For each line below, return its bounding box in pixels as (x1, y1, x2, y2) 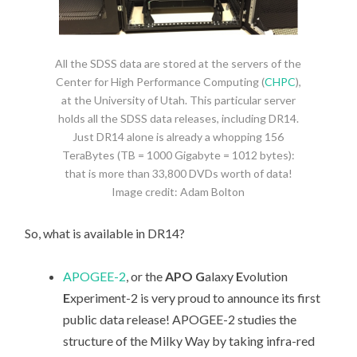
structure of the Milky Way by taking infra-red (63, 333, 316, 349)
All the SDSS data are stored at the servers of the (55, 56, 302, 70)
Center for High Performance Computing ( (55, 74, 265, 88)
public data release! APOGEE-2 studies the (63, 312, 297, 328)
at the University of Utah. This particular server (61, 92, 296, 107)
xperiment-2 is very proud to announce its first (70, 290, 321, 306)
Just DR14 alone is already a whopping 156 (73, 129, 284, 143)
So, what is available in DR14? (25, 226, 186, 241)
